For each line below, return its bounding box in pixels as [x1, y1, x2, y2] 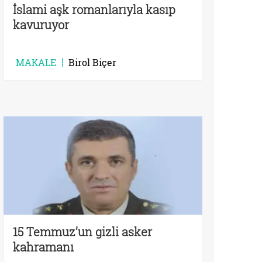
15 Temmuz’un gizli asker [13, 223, 152, 239]
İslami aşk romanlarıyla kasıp [13, 2, 175, 18]
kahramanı [13, 239, 74, 254]
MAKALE [16, 56, 56, 69]
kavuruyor [13, 17, 69, 33]
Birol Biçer [68, 56, 116, 69]
